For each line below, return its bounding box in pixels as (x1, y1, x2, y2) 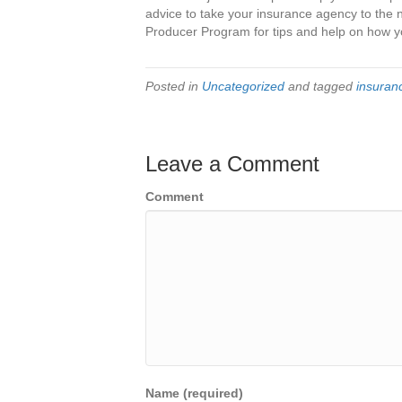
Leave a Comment (145, 151, 319, 176)
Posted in (145, 78, 202, 93)
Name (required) (145, 385, 243, 400)
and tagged (284, 78, 356, 93)
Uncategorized (202, 78, 284, 93)
